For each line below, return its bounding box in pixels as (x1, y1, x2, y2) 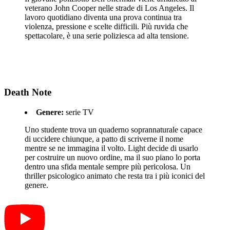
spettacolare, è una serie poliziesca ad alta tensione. (25, 31, 189, 40)
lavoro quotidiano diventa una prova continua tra (25, 12, 182, 22)
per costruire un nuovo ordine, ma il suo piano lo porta (25, 153, 200, 162)
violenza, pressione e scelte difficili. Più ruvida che (25, 22, 188, 31)
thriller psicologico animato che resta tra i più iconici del (25, 171, 205, 181)
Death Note (4, 87, 51, 98)
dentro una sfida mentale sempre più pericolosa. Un (25, 162, 190, 171)
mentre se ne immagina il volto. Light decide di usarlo (25, 144, 198, 153)
